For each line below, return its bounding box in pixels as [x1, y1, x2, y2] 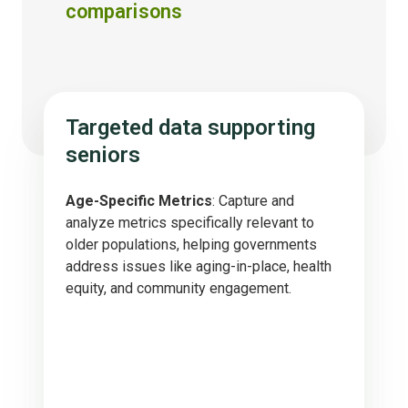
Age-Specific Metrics [66, 192, 212, 210]
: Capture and [212, 192, 294, 210]
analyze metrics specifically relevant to [66, 214, 314, 232]
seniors [66, 142, 140, 168]
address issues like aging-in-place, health [66, 258, 331, 276]
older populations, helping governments [66, 236, 317, 254]
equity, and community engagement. [66, 280, 291, 298]
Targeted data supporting [66, 115, 315, 141]
